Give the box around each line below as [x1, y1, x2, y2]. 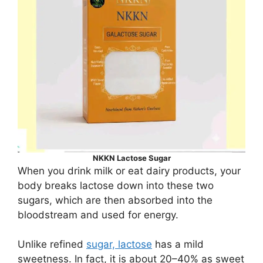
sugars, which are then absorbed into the [18, 194, 213, 206]
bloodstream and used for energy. [18, 208, 178, 221]
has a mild [152, 238, 204, 251]
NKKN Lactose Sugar [92, 153, 171, 163]
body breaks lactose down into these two [18, 179, 214, 191]
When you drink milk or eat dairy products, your [18, 164, 241, 177]
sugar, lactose [86, 238, 152, 251]
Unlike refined [18, 238, 86, 251]
